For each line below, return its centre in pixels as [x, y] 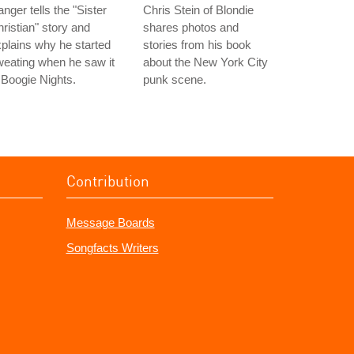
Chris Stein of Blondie [198, 10]
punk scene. [175, 79]
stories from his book [197, 45]
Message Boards [110, 222]
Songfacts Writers [112, 248]
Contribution [107, 181]
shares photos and [191, 27]
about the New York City [205, 62]
